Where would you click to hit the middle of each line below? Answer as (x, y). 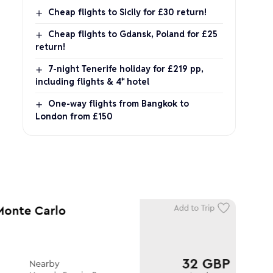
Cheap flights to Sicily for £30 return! (128, 12)
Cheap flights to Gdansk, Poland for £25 (133, 34)
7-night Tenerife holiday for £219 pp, (126, 69)
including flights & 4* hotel (93, 81)
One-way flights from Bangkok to (119, 103)
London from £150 (74, 116)
